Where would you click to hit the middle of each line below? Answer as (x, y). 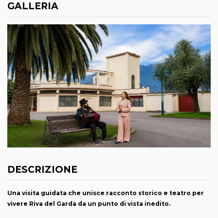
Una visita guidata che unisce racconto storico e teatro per (106, 193)
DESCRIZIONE (42, 170)
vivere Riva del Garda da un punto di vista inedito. (89, 203)
